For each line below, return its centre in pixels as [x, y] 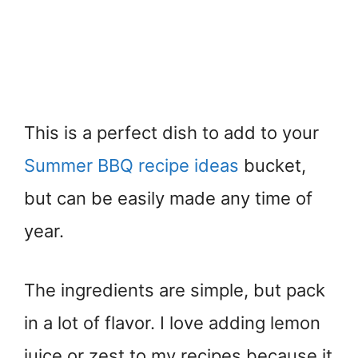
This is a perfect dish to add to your [171, 132]
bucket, [272, 165]
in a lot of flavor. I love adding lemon [172, 322]
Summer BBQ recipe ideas [131, 165]
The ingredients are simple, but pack [175, 290]
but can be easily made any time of [168, 198]
